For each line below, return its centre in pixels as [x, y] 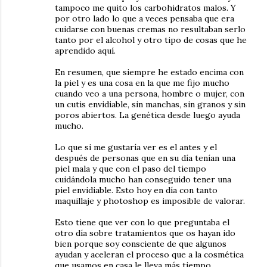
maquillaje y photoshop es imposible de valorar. [150, 201]
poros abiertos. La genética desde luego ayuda [148, 115]
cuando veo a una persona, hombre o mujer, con [150, 93]
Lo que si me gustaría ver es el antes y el [136, 147]
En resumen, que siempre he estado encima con [149, 72]
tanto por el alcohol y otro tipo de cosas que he [151, 40]
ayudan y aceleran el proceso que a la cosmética [149, 254]
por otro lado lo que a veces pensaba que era [145, 18]
